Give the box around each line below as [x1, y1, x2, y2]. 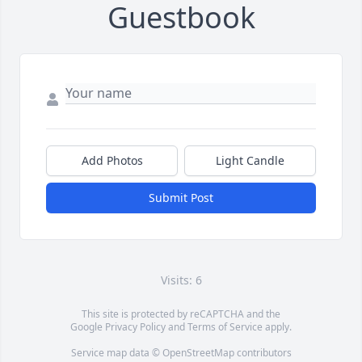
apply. [263, 320, 292, 335]
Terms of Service [187, 320, 263, 335]
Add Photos [81, 153, 143, 169]
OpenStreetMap [162, 346, 234, 360]
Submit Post [149, 190, 213, 206]
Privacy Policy [105, 320, 166, 335]
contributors [234, 346, 292, 360]
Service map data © [70, 346, 162, 360]
